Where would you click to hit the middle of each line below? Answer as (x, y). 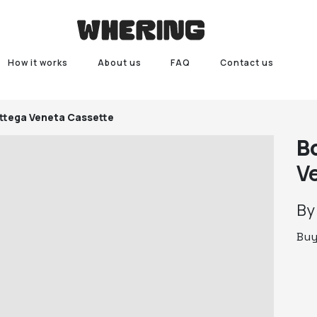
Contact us (247, 63)
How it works (38, 63)
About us (119, 63)
